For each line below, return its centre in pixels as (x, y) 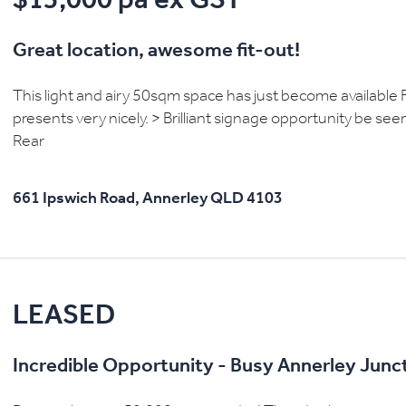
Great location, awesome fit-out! (156, 52)
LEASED (64, 317)
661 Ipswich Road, (76, 199)
